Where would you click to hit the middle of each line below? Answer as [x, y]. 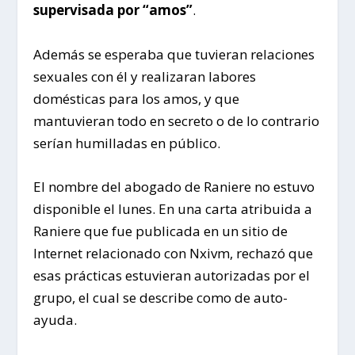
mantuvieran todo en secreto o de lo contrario [177, 120]
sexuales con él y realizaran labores [145, 76]
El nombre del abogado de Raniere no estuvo [174, 186]
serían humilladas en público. [127, 143]
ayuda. [55, 319]
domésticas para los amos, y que [137, 98]
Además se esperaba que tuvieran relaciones [174, 54]
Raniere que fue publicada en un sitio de [161, 231]
